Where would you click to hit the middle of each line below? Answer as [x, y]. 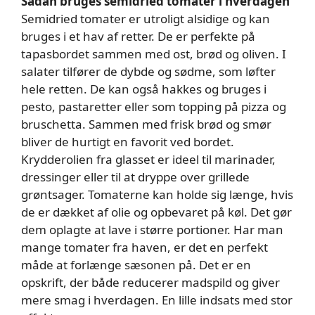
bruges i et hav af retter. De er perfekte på [138, 36]
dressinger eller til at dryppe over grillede [135, 177]
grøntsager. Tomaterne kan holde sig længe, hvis [157, 194]
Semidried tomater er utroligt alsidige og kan [146, 19]
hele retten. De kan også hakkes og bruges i [144, 89]
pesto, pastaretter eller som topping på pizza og [154, 107]
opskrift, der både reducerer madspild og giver [150, 282]
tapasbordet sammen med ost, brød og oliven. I [154, 54]
